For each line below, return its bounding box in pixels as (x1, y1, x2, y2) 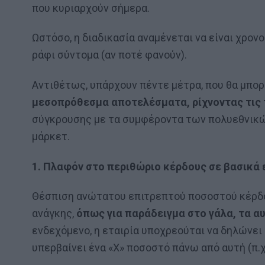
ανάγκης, (32, 207, 76, 220)
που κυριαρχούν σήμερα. (32, 1, 150, 14)
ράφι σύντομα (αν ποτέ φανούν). (32, 49, 187, 62)
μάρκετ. (32, 130, 70, 143)
